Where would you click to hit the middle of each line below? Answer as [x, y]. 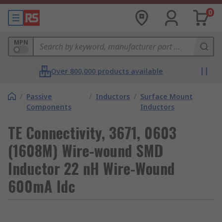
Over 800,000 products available [107, 71]
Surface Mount [166, 96]
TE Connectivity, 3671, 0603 [92, 133]
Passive [39, 96]
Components [49, 107]
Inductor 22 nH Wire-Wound [91, 168]
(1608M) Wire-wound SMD [85, 150]
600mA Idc [42, 186]
